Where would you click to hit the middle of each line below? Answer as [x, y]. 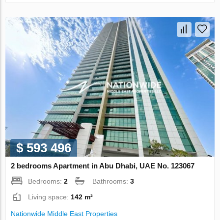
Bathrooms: [111, 181]
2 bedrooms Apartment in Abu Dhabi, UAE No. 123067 [103, 165]
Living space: [50, 197]
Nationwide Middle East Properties [64, 213]
